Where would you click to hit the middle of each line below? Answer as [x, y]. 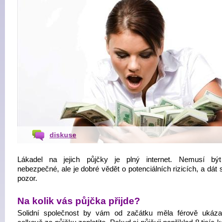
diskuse [63, 135]
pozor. [27, 178]
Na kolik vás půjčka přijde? [79, 201]
